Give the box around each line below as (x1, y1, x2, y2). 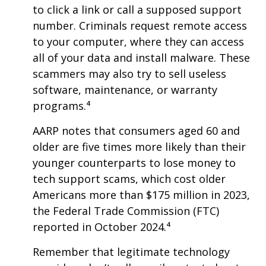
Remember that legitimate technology (33, 245, 230, 259)
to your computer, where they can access (33, 34, 244, 49)
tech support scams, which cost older (33, 172, 226, 186)
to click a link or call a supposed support (33, 2, 242, 17)
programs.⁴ (33, 99, 91, 113)
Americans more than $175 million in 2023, (33, 188, 250, 202)
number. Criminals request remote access (33, 18, 247, 33)
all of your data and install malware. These (33, 50, 250, 65)
